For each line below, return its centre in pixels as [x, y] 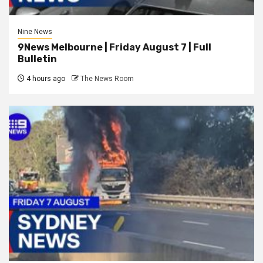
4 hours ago [45, 79]
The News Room [107, 79]
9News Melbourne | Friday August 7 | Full [114, 48]
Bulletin [37, 59]
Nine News [35, 32]
